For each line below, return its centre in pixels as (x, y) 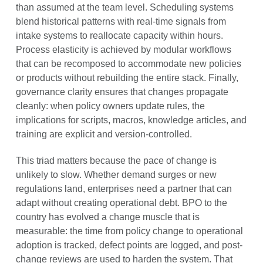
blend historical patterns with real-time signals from (121, 21)
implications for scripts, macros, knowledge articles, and (131, 120)
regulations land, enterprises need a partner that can (124, 188)
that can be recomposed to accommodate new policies (128, 63)
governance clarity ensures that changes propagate (122, 92)
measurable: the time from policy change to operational (129, 231)
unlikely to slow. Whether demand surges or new (116, 174)
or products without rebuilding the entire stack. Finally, (127, 77)
